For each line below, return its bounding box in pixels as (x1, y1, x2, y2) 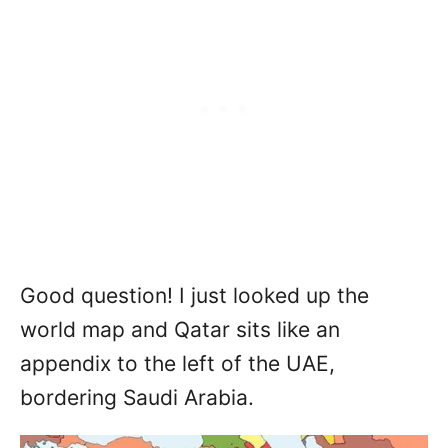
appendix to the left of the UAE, (20, 351, 335, 377)
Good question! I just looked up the (20, 283, 369, 309)
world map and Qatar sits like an (20, 317, 340, 343)
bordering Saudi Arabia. (20, 385, 254, 411)
